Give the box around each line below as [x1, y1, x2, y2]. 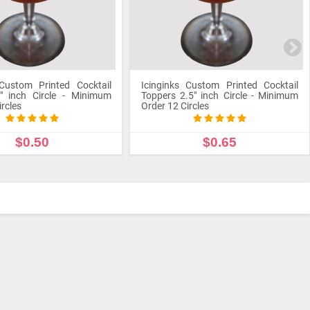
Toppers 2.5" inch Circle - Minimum [140, 90, 299, 101]
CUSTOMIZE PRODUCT [170, 165, 269, 176]
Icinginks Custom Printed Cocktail [140, 80, 299, 91]
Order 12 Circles [140, 100, 209, 111]
